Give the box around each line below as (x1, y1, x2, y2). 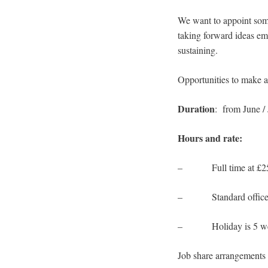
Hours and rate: (178, 131, 242, 145)
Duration (178, 102, 215, 116)
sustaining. (178, 44, 218, 57)
